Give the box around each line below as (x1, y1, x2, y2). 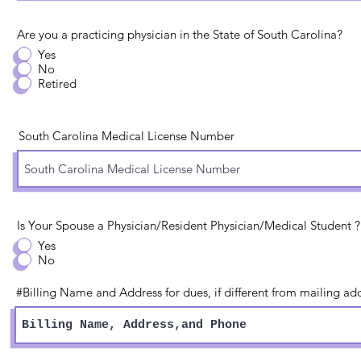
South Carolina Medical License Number (19, 128, 234, 143)
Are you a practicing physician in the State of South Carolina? (17, 27, 342, 42)
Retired (38, 75, 77, 91)
